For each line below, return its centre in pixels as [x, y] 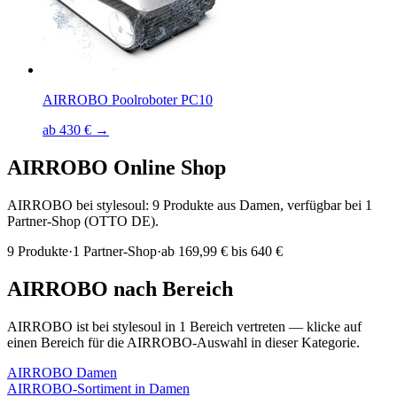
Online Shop [167, 167]
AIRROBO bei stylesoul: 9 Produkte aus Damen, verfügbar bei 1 [190, 205]
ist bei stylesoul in [126, 326]
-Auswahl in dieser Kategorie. [276, 342]
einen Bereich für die [67, 342]
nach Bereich [171, 288]
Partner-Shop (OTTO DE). [83, 221]
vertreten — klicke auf [297, 326]
